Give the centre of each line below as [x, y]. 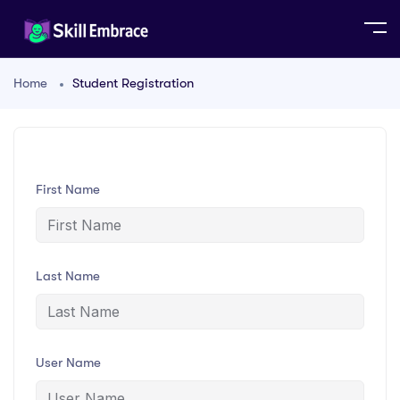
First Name [68, 190]
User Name [68, 363]
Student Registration [133, 83]
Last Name [68, 276]
